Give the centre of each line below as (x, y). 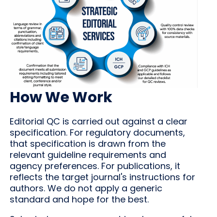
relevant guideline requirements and (88, 155)
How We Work (61, 98)
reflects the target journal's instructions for (102, 177)
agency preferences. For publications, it (95, 166)
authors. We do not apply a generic (86, 188)
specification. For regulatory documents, (97, 133)
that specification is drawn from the (88, 144)
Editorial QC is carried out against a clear (99, 122)
